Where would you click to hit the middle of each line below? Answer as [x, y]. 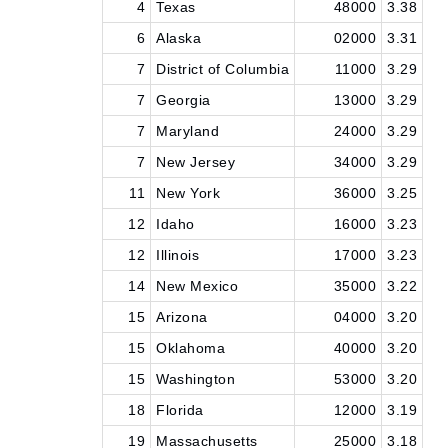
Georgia [183, 100]
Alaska [178, 38]
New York [188, 193]
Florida [180, 410]
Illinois [177, 255]
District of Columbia [222, 69]
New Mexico [197, 286]
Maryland [187, 131]
